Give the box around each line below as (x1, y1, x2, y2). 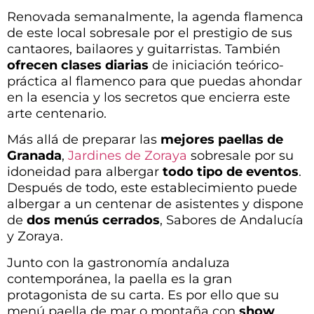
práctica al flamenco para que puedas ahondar (7, 73, 302, 89)
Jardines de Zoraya (68, 148, 187, 164)
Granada (7, 148, 62, 164)
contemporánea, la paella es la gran (7, 271, 232, 287)
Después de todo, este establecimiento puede (7, 180, 297, 196)
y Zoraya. (7, 228, 63, 245)
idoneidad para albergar (7, 164, 163, 180)
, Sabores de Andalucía (160, 212, 303, 228)
